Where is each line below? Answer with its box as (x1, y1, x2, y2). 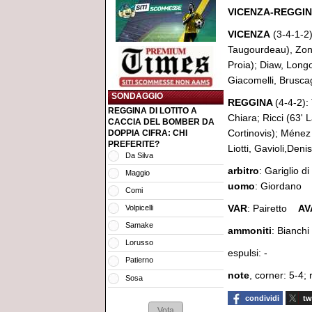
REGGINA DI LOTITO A (108, 105, 197, 116)
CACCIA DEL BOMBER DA (108, 116, 214, 127)
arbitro (228, 165, 259, 176)
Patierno (125, 256, 153, 265)
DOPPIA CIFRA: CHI (108, 127, 187, 138)
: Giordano (255, 180, 302, 192)
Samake (125, 221, 153, 230)
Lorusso (125, 238, 153, 247)
